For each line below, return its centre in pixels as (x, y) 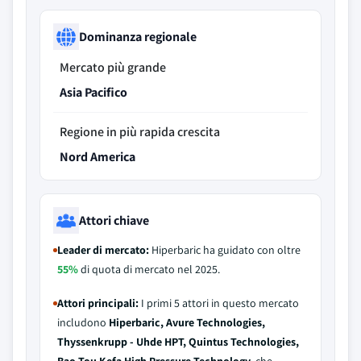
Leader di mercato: (103, 250)
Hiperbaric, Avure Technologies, (187, 322)
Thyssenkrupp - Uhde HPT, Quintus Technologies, (178, 342)
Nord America (98, 157)
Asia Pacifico (93, 92)
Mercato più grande (113, 67)
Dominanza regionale (138, 36)
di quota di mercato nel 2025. (149, 269)
